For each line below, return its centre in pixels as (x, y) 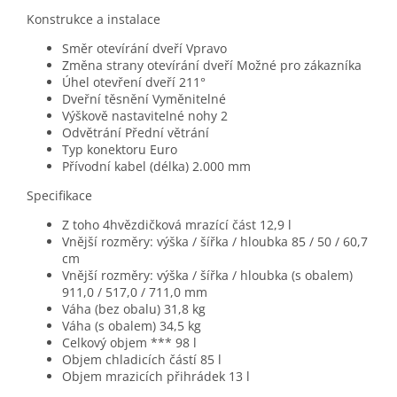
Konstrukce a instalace (93, 19)
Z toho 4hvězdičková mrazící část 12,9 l (177, 225)
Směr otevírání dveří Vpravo (144, 49)
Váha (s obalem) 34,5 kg (132, 326)
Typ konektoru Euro (120, 150)
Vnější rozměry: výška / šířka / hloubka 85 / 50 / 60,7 (215, 242)
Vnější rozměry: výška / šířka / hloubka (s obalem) (207, 276)
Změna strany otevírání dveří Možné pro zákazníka (212, 66)
